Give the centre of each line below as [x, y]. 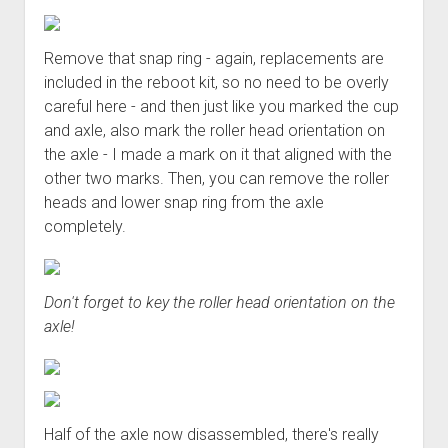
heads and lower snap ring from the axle [183, 202]
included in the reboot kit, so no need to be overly [216, 82]
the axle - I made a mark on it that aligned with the [217, 154]
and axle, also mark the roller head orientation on [214, 130]
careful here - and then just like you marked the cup [221, 106]
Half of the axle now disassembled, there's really [211, 434]
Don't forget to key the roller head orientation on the [219, 302]
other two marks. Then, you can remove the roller [216, 178]
